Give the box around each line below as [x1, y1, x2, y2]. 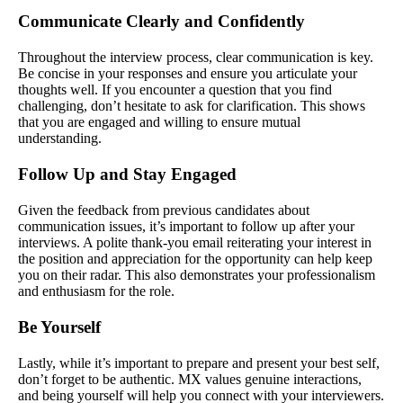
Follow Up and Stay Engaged [18, 164, 237, 184]
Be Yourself [18, 317, 101, 336]
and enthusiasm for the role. [18, 282, 175, 299]
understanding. [18, 130, 102, 146]
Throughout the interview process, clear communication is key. [18, 49, 373, 65]
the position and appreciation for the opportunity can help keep [18, 250, 372, 266]
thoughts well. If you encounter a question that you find [18, 81, 332, 97]
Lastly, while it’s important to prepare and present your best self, [18, 354, 380, 371]
